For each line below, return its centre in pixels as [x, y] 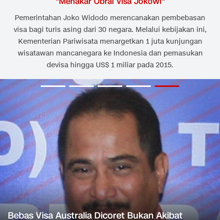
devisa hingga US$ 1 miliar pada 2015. [110, 65]
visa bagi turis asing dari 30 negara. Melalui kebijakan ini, [110, 30]
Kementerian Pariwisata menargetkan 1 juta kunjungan [110, 42]
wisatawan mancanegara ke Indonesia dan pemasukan [110, 54]
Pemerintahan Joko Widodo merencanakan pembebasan [110, 18]
